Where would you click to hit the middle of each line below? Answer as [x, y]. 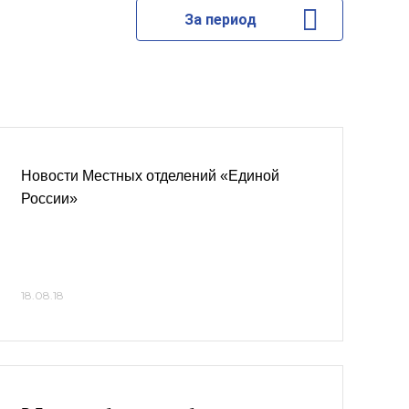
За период [220, 20]
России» [49, 199]
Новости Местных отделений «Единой [150, 176]
